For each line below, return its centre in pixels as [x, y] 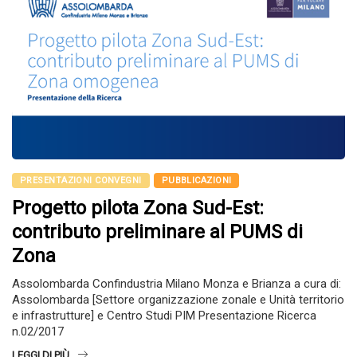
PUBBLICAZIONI [196, 181]
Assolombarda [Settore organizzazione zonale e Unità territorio [178, 300]
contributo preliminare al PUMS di [157, 232]
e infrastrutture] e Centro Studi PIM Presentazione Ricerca [164, 316]
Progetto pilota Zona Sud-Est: [138, 208]
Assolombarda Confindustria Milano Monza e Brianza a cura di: [177, 284]
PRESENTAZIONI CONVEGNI [81, 181]
